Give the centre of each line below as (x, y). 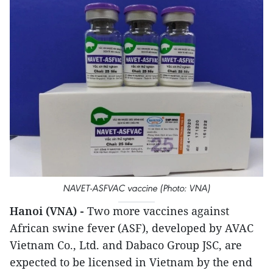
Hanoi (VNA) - (48, 211)
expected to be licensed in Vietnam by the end (131, 262)
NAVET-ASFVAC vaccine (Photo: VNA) (136, 188)
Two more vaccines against (158, 211)
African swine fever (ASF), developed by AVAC (132, 228)
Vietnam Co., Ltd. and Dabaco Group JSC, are (126, 245)
